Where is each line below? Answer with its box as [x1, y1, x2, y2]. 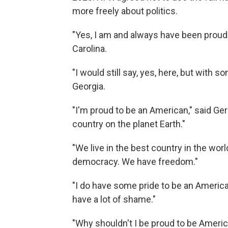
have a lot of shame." [72, 194, 156, 205]
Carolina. [72, 43, 107, 54]
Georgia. [72, 81, 105, 92]
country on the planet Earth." [72, 119, 185, 129]
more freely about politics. [72, 6, 178, 16]
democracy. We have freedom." [72, 156, 198, 167]
